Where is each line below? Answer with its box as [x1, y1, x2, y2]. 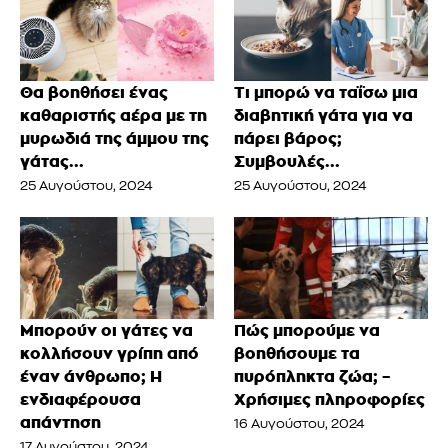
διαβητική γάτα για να [234, 106, 413, 126]
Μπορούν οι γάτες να [20, 321, 193, 341]
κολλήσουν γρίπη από [20, 344, 199, 364]
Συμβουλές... [234, 152, 340, 172]
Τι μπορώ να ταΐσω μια [234, 83, 418, 103]
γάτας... [20, 152, 84, 172]
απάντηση [20, 413, 101, 433]
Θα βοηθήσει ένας [20, 83, 168, 103]
